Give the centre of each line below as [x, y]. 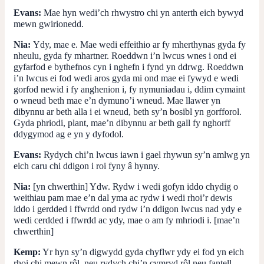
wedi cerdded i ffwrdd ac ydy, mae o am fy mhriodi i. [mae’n [127, 220]
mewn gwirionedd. [49, 24]
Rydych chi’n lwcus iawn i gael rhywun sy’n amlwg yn [146, 154]
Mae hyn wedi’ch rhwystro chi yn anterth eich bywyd [142, 12]
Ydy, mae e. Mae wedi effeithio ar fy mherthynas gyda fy [139, 44]
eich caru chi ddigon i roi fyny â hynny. [87, 166]
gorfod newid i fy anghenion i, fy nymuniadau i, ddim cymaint [129, 89]
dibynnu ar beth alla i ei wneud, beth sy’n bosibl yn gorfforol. [128, 111]
